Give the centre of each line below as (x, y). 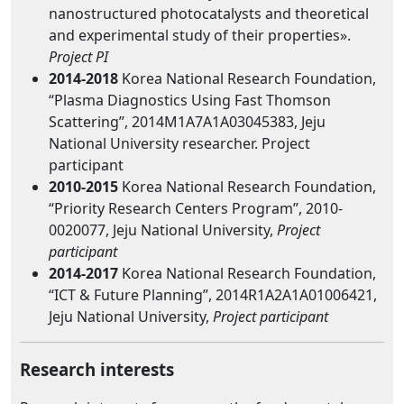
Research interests (101, 369)
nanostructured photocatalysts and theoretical (209, 14)
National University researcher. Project (179, 143)
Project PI (78, 57)
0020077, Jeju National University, (163, 230)
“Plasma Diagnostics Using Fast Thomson (190, 100)
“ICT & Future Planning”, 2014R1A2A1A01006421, (213, 295)
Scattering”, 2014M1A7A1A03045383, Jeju (187, 122)
